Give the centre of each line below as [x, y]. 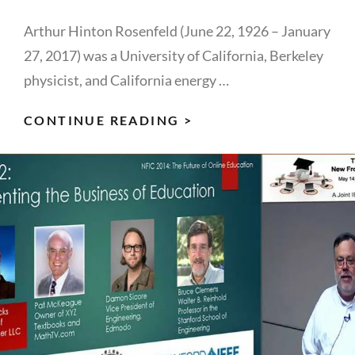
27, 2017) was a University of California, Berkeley [174, 55]
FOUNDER [229, 185]
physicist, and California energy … [126, 80]
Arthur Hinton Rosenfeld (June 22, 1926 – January [177, 31]
